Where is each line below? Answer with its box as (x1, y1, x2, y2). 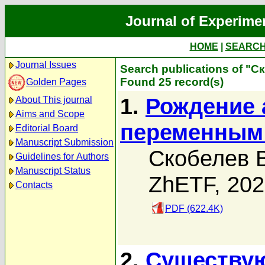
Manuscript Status (15, 166, 91, 176)
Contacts (15, 180, 53, 190)
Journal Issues (15, 60, 76, 70)
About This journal (15, 95, 92, 105)
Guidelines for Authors (15, 151, 109, 161)
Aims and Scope (15, 109, 85, 119)
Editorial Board (15, 123, 78, 133)
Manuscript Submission (15, 137, 114, 147)
